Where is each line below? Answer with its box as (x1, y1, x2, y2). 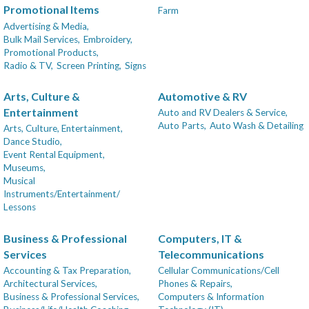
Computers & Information (158, 291, 264, 303)
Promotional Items (3, 3, 99, 17)
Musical (3, 175, 35, 187)
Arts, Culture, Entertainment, (3, 123, 123, 134)
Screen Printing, (57, 59, 121, 71)
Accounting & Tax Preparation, (3, 265, 131, 277)
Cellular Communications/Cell (158, 265, 279, 277)
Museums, (3, 162, 46, 174)
